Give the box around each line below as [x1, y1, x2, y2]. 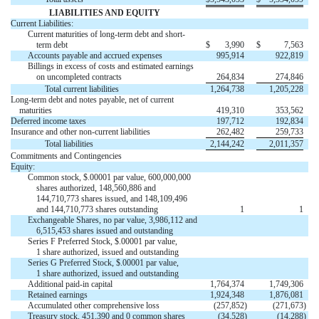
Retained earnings [28, 290, 88, 300]
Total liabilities [45, 139, 93, 150]
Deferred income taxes [11, 116, 86, 127]
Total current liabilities [45, 84, 119, 95]
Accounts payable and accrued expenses [28, 51, 162, 61]
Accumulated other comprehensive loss [28, 300, 159, 311]
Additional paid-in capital [28, 279, 113, 290]
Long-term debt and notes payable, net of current [11, 95, 174, 105]
